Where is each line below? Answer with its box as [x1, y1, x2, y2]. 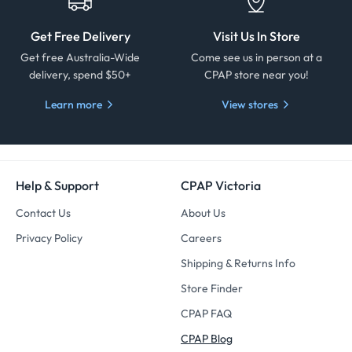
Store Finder [181, 281, 243, 295]
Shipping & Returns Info [181, 256, 295, 270]
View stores [221, 97, 278, 112]
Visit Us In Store [212, 27, 300, 44]
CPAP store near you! [203, 67, 309, 82]
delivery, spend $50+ [29, 67, 131, 82]
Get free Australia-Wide [20, 49, 140, 64]
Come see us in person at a [190, 49, 322, 64]
